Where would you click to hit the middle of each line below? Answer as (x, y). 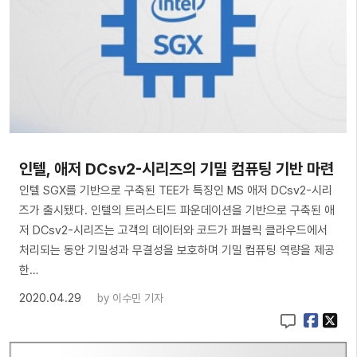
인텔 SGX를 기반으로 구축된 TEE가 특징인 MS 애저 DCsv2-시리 (176, 190)
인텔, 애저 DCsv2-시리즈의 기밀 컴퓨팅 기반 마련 (177, 169)
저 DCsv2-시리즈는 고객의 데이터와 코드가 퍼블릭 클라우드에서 (173, 230)
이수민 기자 (138, 298)
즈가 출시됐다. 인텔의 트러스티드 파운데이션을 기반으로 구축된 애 (177, 210)
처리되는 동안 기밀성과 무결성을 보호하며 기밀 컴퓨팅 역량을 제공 (177, 250)
